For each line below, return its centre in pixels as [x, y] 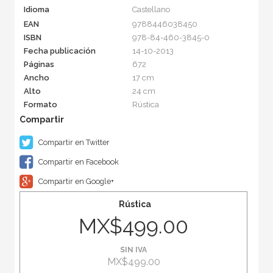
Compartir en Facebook [77, 161]
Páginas [39, 64]
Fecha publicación [59, 51]
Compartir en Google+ [75, 181]
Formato [40, 104]
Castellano [151, 9]
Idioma [36, 9]
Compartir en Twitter [73, 142]
